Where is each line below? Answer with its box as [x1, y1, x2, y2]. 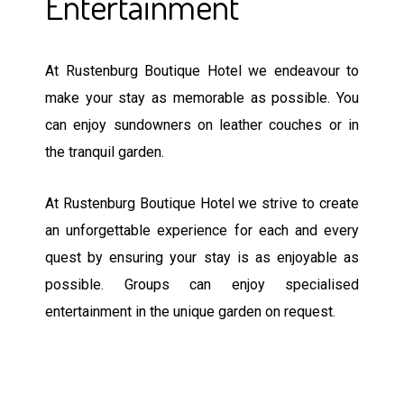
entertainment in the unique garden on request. [45, 302, 335, 320]
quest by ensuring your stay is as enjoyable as [45, 248, 359, 266]
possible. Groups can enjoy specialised [45, 275, 359, 293]
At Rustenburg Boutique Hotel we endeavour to [45, 61, 359, 79]
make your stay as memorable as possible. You [45, 88, 359, 106]
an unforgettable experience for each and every [45, 221, 359, 239]
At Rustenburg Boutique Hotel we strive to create [45, 194, 359, 212]
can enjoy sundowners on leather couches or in [45, 115, 359, 133]
